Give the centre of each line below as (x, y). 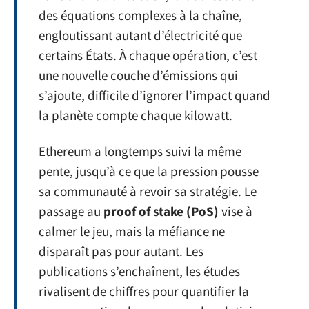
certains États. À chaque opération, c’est (148, 56)
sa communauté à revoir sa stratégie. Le (148, 192)
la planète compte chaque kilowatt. (136, 116)
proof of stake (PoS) (161, 212)
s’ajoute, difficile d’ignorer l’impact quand (154, 96)
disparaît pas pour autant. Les (121, 252)
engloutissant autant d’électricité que (140, 36)
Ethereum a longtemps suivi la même (140, 152)
